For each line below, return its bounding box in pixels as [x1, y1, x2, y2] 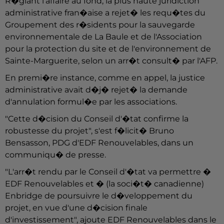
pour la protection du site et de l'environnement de [5, 44, 211, 54]
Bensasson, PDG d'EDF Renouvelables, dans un [5, 138, 193, 148]
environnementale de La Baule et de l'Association [5, 32, 202, 42]
